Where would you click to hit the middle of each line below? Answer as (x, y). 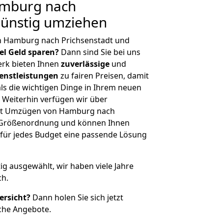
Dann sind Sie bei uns (100, 52)
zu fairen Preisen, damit (104, 76)
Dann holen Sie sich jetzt (77, 197)
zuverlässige (85, 64)
